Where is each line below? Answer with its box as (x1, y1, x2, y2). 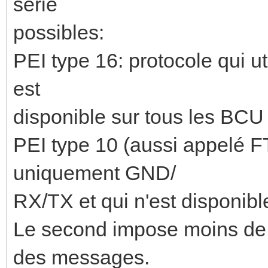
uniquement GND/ (13, 161, 176, 184)
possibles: (13, 20, 104, 44)
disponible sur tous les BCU (13, 105, 264, 128)
